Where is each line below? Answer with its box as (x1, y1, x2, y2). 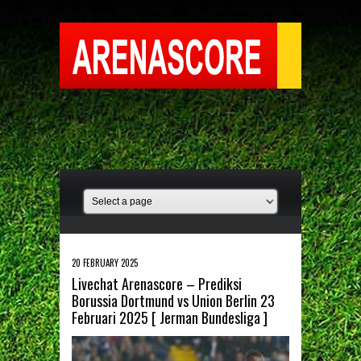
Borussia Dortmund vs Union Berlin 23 (72, 290, 275, 311)
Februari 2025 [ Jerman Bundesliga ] (72, 307, 268, 328)
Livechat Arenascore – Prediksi (72, 273, 242, 294)
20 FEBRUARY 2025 (72, 256, 138, 269)
